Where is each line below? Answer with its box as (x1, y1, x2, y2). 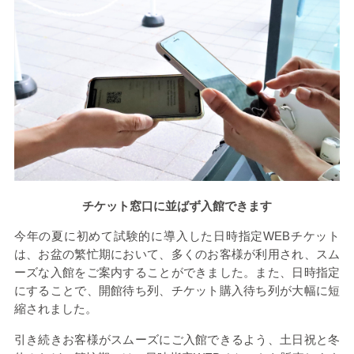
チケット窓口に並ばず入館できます (82, 198, 272, 213)
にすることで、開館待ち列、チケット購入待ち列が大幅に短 (13, 284, 341, 298)
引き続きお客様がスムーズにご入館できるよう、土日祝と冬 (13, 332, 341, 346)
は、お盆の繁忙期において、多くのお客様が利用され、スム (13, 247, 341, 262)
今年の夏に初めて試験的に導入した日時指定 (13, 229, 264, 243)
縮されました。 (13, 302, 97, 316)
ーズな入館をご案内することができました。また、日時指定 (13, 265, 341, 280)
